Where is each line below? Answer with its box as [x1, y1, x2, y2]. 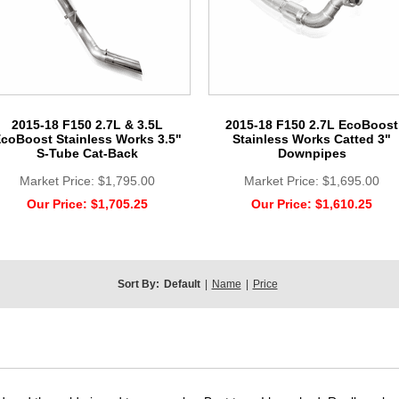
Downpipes [277, 145, 346, 160]
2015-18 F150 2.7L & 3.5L [12, 117, 163, 132]
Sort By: [117, 277, 159, 290]
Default [163, 277, 200, 290]
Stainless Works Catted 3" [232, 131, 391, 146]
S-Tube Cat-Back [37, 145, 138, 160]
